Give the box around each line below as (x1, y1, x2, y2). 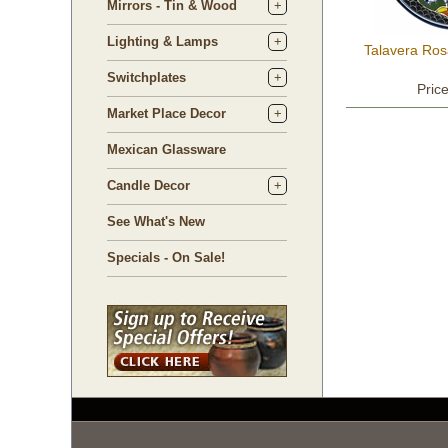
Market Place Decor (107, 106, 226, 121)
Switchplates (107, 70, 186, 85)
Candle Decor (107, 178, 190, 193)
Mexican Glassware (107, 142, 226, 157)
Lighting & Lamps (107, 34, 218, 49)
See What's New (107, 214, 205, 229)
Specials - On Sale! (107, 250, 225, 265)
